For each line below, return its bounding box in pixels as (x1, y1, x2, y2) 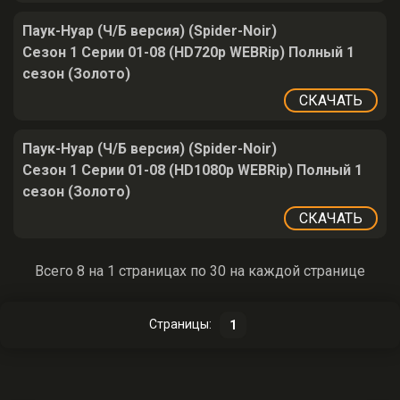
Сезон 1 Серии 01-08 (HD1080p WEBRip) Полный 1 (22, 162, 362, 179)
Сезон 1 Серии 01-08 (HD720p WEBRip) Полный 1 (22, 44, 354, 61)
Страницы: (149, 317, 212, 331)
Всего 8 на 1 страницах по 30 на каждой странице (35, 262, 365, 279)
